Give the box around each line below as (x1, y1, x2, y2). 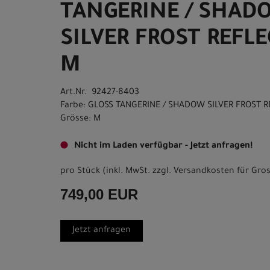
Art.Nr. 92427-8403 (60, 88, 139, 98)
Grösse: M (60, 115, 101, 124)
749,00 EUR (60, 186, 138, 202)
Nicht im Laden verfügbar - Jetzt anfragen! (74, 142, 253, 151)
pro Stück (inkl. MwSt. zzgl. (60, 167, 174, 177)
